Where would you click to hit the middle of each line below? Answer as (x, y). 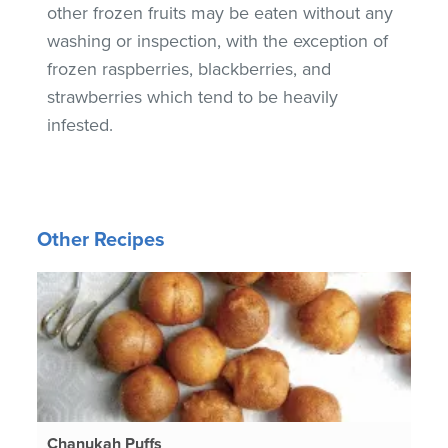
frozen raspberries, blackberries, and (189, 68)
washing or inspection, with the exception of (218, 40)
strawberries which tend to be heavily (193, 96)
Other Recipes (101, 239)
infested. (80, 124)
